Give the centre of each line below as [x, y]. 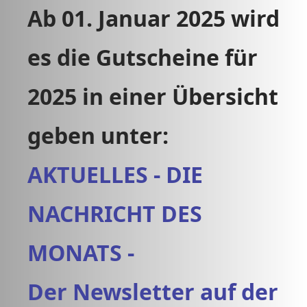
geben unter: [98, 135]
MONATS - [84, 253]
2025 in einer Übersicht [153, 96]
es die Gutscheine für [143, 57]
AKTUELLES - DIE [115, 174]
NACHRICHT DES [115, 213]
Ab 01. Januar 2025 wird [153, 18]
